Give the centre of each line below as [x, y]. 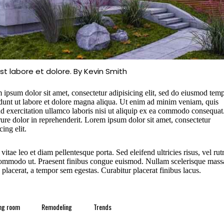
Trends [103, 206]
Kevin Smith [105, 71]
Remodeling [57, 206]
